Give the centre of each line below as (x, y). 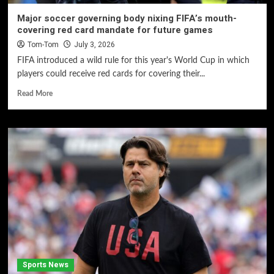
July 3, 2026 (94, 45)
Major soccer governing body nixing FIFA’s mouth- (127, 18)
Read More (35, 94)
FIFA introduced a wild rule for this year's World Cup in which (133, 61)
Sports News (45, 265)
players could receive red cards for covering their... (111, 74)
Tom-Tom (43, 45)
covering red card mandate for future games (115, 30)
